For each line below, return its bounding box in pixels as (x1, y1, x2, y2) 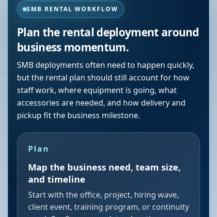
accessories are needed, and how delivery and (17, 97, 186, 108)
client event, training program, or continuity (28, 201, 189, 212)
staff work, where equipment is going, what (17, 85, 177, 95)
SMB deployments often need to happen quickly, (17, 60, 194, 70)
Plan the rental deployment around (17, 25, 199, 40)
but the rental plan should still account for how (17, 72, 189, 83)
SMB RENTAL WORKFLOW (27, 5, 118, 13)
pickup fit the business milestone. (17, 110, 140, 121)
